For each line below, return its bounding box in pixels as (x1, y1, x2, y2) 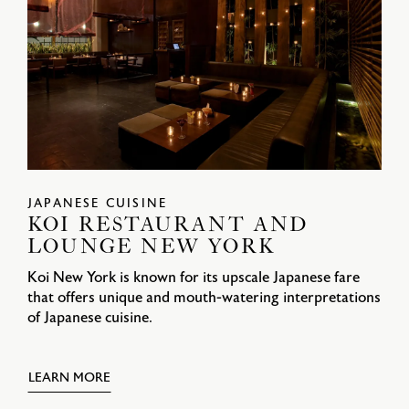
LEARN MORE (28, 371, 110, 386)
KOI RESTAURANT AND (27, 214, 309, 237)
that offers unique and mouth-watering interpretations (27, 289, 381, 307)
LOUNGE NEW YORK (27, 236, 276, 259)
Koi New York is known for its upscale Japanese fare (27, 269, 360, 287)
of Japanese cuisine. (27, 309, 152, 327)
